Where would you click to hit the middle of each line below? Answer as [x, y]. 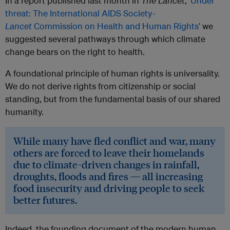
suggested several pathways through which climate [105, 39]
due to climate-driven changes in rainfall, [106, 165]
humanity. [24, 112]
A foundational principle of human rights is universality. [112, 73]
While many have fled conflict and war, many [114, 141]
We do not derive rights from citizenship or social [100, 86]
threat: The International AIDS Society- [80, 13]
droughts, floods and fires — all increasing [108, 176]
